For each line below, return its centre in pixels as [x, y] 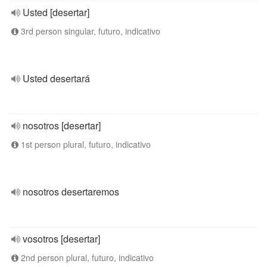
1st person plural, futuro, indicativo [85, 144]
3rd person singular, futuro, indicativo [89, 31]
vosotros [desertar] [61, 239]
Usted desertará [56, 78]
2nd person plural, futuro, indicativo [86, 257]
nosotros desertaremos [71, 192]
